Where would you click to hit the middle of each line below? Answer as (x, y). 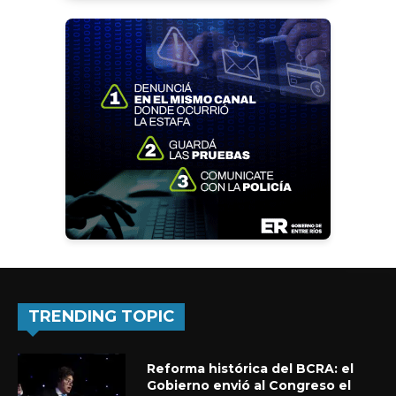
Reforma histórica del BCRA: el (251, 368)
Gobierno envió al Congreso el (249, 385)
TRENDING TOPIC (101, 316)
